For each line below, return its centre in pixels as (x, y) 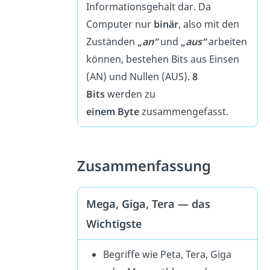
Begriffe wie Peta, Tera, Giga (168, 254)
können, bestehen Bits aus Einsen (163, 59)
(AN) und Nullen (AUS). (140, 76)
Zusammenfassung (144, 166)
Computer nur (120, 24)
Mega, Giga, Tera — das (149, 203)
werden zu (132, 94)
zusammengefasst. (185, 111)
